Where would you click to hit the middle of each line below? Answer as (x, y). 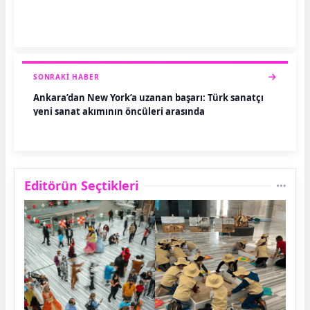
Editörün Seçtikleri (81, 186)
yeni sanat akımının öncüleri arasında (119, 112)
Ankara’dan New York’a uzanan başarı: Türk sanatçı (148, 98)
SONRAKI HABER (66, 77)
